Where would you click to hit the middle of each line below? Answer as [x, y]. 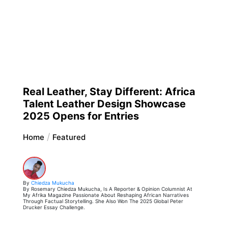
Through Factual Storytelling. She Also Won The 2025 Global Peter [103, 201]
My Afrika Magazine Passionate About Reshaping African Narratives [106, 195]
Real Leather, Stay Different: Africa [109, 92]
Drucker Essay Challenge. [54, 207]
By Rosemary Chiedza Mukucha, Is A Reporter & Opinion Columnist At [107, 189]
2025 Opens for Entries [81, 116]
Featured [69, 137]
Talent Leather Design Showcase [104, 104]
